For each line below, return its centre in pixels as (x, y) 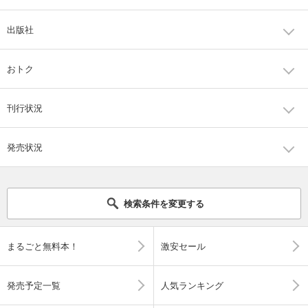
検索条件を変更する (164, 203)
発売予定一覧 (34, 285)
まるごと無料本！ (43, 246)
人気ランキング (192, 285)
